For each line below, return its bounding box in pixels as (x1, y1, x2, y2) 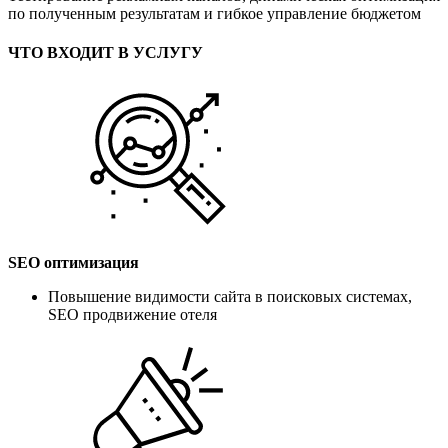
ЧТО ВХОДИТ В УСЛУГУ (8, 44, 203, 62)
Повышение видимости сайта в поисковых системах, (48, 287, 412, 305)
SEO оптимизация (8, 253, 139, 271)
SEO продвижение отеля (48, 305, 217, 323)
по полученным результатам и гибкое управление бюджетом (8, 5, 421, 23)
